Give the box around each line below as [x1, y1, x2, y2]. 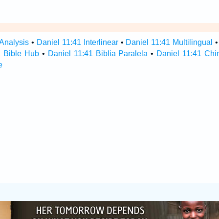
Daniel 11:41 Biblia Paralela [47, 49, 148, 58]
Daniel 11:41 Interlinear [36, 38, 118, 46]
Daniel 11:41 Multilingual [126, 38, 213, 46]
